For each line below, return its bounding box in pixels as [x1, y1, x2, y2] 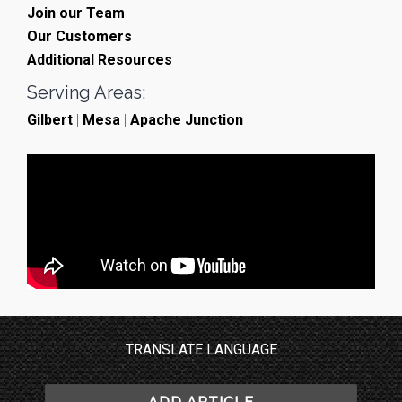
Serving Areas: [27, 81, 145, 103]
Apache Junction [130, 110, 243, 128]
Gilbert [27, 110, 73, 128]
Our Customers [27, 27, 132, 45]
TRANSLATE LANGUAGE [125, 340, 277, 358]
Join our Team [27, 4, 125, 22]
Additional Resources [27, 50, 172, 68]
